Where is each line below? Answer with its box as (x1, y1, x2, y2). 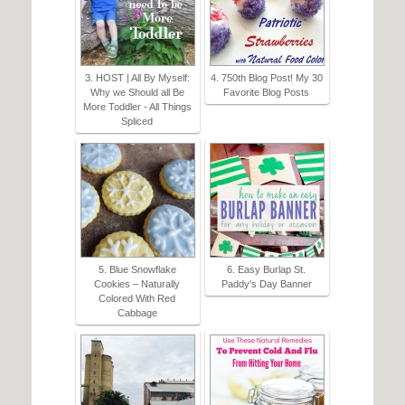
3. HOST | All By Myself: (84, 72, 190, 84)
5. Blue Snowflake (98, 264, 176, 276)
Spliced (121, 116, 153, 127)
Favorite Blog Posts (223, 87, 309, 99)
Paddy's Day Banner (221, 278, 312, 290)
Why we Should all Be (89, 87, 184, 99)
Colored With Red (99, 293, 175, 305)
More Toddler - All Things (82, 101, 192, 113)
